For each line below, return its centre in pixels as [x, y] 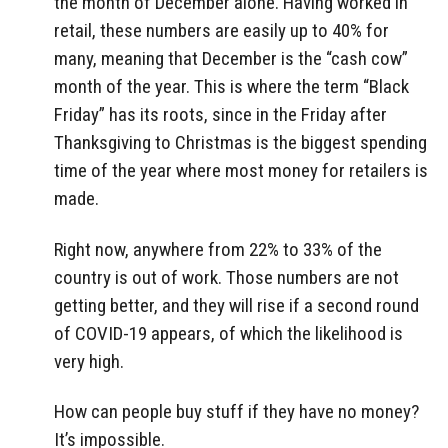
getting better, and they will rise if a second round [236, 305]
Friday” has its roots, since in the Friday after [220, 114]
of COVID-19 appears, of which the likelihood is [228, 333]
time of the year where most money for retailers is [241, 170]
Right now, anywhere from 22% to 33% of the [218, 249]
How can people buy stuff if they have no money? [236, 412]
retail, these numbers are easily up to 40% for [221, 30]
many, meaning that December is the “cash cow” [231, 58]
